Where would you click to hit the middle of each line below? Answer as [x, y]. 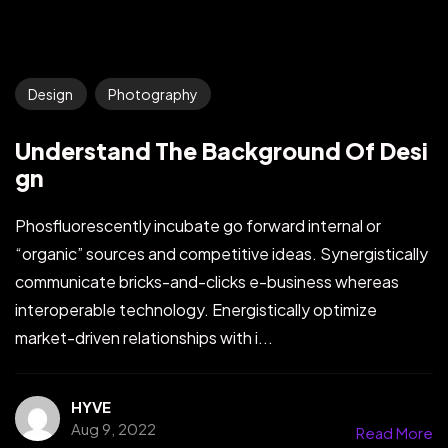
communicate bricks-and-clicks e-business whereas [207, 282]
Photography [152, 93]
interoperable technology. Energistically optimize [196, 310]
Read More [394, 432]
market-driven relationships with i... [144, 338]
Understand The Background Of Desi [221, 150]
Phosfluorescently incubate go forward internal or [198, 226]
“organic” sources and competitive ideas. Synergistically [221, 254]
